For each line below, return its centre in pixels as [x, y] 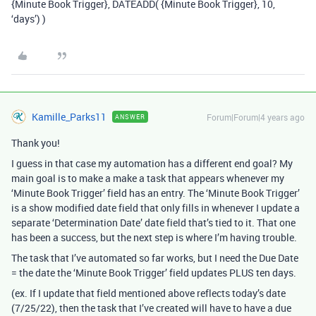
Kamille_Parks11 [69, 116]
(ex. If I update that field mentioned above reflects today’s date [148, 293]
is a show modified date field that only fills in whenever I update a [156, 207]
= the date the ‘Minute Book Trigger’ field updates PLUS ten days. [154, 272]
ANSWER [130, 116]
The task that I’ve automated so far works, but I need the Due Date [155, 257]
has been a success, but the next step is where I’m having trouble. [154, 237]
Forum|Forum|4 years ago [256, 117]
